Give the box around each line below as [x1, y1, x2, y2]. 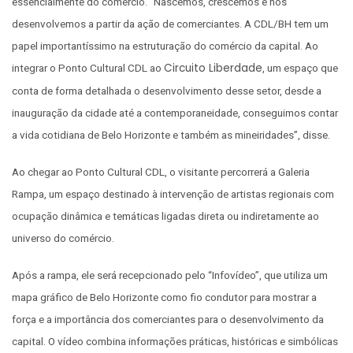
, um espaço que [262, 61, 338, 74]
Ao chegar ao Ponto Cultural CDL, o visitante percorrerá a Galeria [12, 165, 310, 179]
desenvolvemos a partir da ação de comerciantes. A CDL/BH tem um [12, 17, 329, 30]
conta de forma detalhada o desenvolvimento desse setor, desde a [12, 84, 321, 97]
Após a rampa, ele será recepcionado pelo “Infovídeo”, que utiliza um [12, 269, 328, 282]
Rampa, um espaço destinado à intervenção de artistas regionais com [12, 188, 334, 201]
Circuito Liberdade [164, 60, 262, 76]
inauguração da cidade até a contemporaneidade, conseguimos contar [12, 106, 338, 119]
